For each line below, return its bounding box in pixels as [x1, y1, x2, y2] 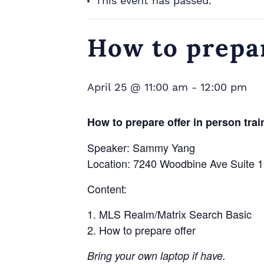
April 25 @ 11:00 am [87, 81, 188, 93]
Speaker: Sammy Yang [87, 140, 195, 155]
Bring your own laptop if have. [87, 248, 226, 263]
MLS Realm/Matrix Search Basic [99, 206, 252, 222]
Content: [87, 181, 127, 196]
